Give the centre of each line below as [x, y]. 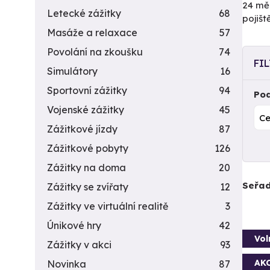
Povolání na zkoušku [95, 52]
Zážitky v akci [79, 245]
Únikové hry [74, 225]
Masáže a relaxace [92, 33]
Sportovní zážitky [87, 90]
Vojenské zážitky [86, 110]
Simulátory [72, 71]
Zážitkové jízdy [82, 129]
